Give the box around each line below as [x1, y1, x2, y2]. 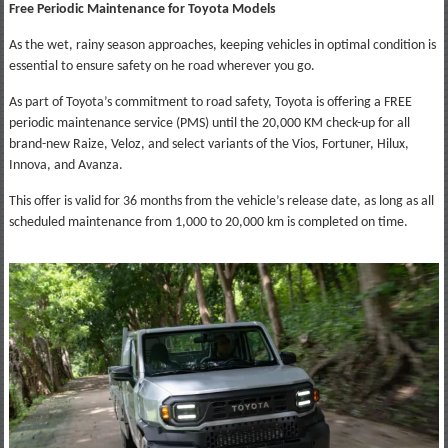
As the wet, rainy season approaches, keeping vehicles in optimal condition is [8, 37, 436, 53]
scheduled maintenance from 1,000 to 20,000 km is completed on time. [8, 214, 408, 230]
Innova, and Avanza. [8, 157, 123, 173]
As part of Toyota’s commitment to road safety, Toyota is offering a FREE [8, 94, 412, 110]
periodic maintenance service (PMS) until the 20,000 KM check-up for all [8, 115, 410, 131]
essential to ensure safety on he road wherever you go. [8, 58, 315, 74]
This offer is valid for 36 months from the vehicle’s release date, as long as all [8, 193, 434, 209]
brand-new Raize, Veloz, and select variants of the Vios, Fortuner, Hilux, [8, 136, 409, 152]
